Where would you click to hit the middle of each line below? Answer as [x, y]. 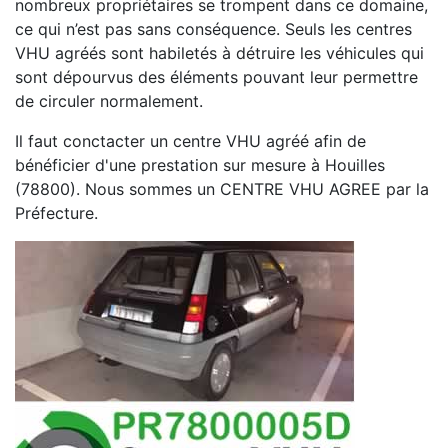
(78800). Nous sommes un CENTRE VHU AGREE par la [222, 189]
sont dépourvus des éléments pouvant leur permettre [216, 77]
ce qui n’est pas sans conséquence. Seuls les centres [213, 29]
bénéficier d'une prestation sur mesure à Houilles [200, 165]
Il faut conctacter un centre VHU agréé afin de [190, 141]
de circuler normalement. [109, 101]
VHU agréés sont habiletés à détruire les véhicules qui [219, 53]
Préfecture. [56, 213]
